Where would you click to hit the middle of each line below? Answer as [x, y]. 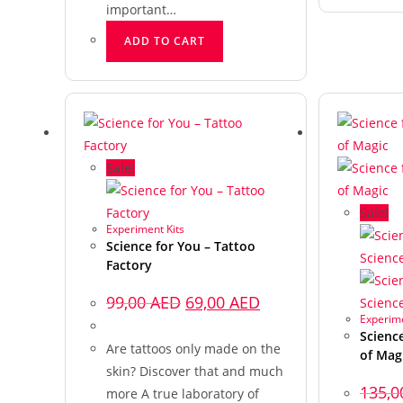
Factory [129, 264]
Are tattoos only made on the [193, 348]
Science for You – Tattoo [181, 246]
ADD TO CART [165, 41]
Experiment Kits [145, 228]
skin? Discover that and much [195, 371]
